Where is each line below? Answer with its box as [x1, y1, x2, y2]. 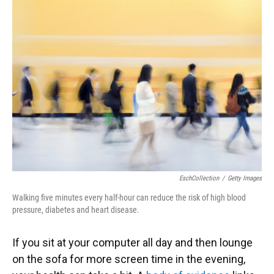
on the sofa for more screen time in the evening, [12, 253, 245, 265]
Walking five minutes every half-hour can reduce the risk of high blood [12, 193, 246, 202]
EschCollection [179, 174, 219, 182]
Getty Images [228, 174, 262, 182]
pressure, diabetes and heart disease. [12, 205, 139, 215]
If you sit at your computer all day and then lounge [12, 236, 253, 249]
